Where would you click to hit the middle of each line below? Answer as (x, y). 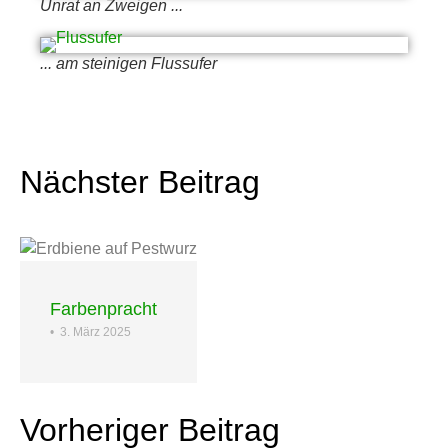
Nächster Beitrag (140, 182)
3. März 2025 (95, 332)
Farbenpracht (103, 309)
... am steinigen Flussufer (128, 64)
